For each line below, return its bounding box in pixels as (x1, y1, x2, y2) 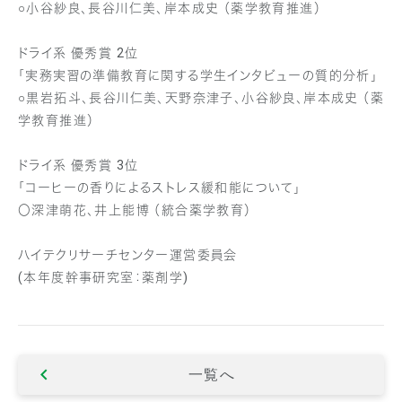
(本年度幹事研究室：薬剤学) (18, 270, 189, 285)
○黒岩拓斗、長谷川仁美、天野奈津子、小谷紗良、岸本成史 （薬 (18, 91, 384, 106)
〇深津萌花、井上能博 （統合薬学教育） (18, 203, 252, 218)
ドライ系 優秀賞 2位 (18, 46, 139, 61)
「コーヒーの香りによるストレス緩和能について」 (18, 180, 301, 196)
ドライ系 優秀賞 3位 (18, 158, 139, 173)
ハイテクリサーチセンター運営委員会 (18, 248, 238, 263)
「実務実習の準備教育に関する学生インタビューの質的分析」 (18, 68, 379, 83)
